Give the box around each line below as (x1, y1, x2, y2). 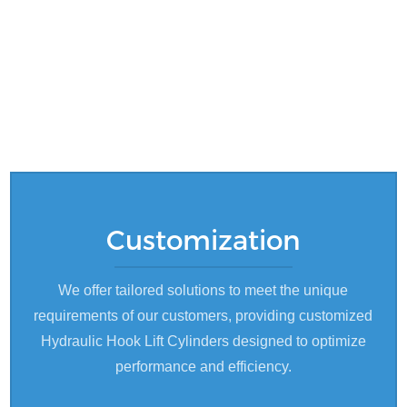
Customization (105, 223, 301, 256)
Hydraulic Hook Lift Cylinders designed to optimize (40, 333, 366, 349)
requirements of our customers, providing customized (34, 307, 373, 323)
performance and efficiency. (114, 358, 292, 374)
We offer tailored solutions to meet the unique (58, 282, 349, 298)
